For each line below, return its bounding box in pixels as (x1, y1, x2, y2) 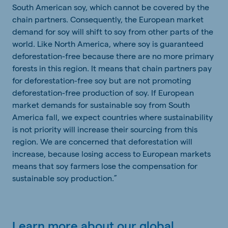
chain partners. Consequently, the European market (12, 14, 204, 24)
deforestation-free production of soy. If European (12, 87, 194, 97)
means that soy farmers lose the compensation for (12, 160, 197, 170)
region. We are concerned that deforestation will (12, 136, 192, 146)
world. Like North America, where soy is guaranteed (12, 38, 204, 48)
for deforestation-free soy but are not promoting (12, 75, 191, 85)
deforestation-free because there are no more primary (12, 50, 214, 61)
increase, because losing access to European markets (12, 148, 211, 158)
